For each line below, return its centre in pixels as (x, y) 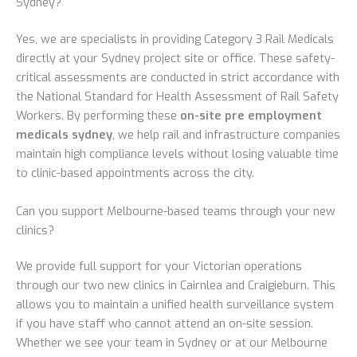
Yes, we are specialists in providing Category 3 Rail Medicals (175, 39)
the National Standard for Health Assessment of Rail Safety (177, 97)
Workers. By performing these (98, 116)
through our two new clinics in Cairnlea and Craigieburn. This (176, 286)
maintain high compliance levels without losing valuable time (177, 154)
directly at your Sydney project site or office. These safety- (175, 59)
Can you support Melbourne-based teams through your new (176, 211)
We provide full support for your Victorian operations (159, 267)
